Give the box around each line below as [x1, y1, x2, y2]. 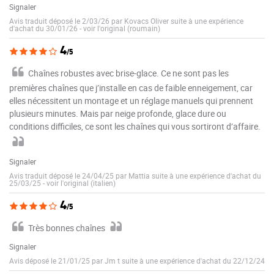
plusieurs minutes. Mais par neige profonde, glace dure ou [9, 108, 226, 120]
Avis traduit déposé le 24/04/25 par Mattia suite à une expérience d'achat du [9, 171, 261, 181]
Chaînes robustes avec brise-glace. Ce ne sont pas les [28, 67, 229, 80]
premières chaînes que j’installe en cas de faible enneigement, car [9, 82, 253, 94]
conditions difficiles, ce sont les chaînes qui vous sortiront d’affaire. [9, 120, 261, 133]
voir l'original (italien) [46, 178, 116, 188]
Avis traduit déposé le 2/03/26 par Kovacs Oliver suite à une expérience [9, 16, 243, 26]
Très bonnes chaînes [28, 222, 105, 234]
